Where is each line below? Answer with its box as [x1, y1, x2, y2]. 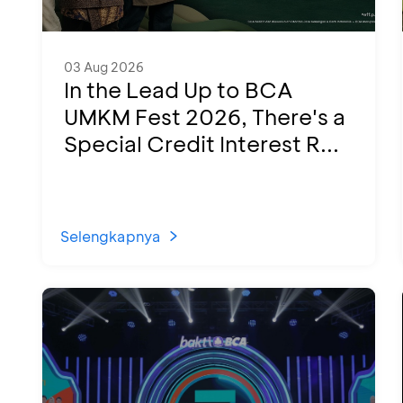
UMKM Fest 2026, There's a [64, 103, 345, 130]
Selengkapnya [60, 227, 161, 246]
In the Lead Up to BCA [64, 76, 293, 103]
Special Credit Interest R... [64, 130, 339, 157]
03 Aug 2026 [64, 58, 144, 76]
